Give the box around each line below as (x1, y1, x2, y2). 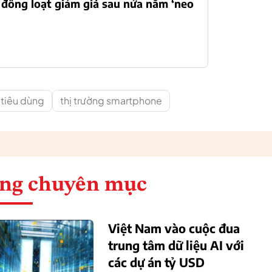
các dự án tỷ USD (108, 254, 205, 270)
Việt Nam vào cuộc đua (108, 220, 240, 236)
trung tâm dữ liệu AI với (108, 237, 244, 253)
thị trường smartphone (60, 94, 162, 107)
